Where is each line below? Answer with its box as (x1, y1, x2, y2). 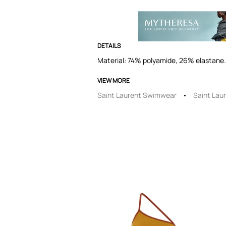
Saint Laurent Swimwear (97, 90, 177, 100)
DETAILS (97, 41, 121, 50)
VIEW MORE (97, 76, 130, 85)
